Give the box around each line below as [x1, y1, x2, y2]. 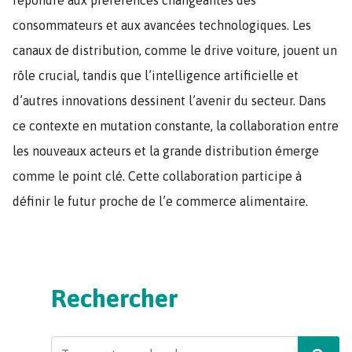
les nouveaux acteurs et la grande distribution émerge [13, 143, 319, 158]
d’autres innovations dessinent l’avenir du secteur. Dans [13, 93, 326, 108]
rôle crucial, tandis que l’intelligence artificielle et [13, 68, 299, 82]
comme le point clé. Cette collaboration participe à [13, 168, 302, 183]
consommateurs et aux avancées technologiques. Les [13, 17, 311, 32]
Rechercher [51, 283, 178, 313]
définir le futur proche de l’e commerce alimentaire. [13, 193, 308, 208]
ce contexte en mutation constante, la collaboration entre [13, 118, 339, 133]
